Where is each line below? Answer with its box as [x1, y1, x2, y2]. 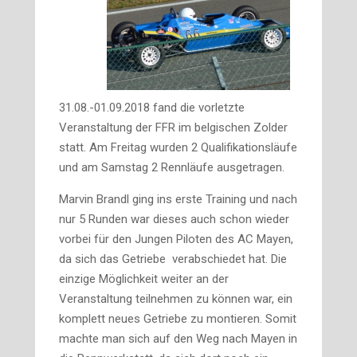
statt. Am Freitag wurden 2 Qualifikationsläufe [59, 140, 297, 155]
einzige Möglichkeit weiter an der [59, 272, 229, 286]
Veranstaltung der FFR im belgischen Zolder [59, 120, 288, 135]
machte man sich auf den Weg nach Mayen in [59, 331, 297, 346]
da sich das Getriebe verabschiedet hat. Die [59, 252, 287, 266]
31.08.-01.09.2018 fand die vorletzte [59, 100, 245, 115]
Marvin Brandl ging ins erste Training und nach [59, 192, 297, 206]
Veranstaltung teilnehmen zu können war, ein [59, 292, 292, 306]
